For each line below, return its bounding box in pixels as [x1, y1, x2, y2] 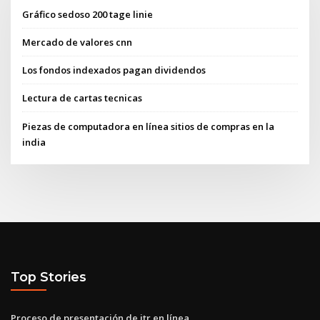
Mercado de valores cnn [22, 35, 133, 49]
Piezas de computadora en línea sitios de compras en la [22, 119, 275, 133]
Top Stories [11, 269, 86, 285]
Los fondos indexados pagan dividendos [22, 64, 206, 77]
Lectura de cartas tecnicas [22, 91, 143, 105]
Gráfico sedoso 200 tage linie [22, 7, 154, 21]
